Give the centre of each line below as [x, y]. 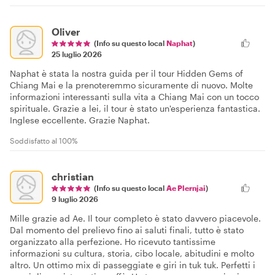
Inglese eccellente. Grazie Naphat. [80, 120]
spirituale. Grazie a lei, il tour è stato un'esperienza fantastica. [135, 108]
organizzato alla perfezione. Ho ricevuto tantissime [113, 241]
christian [73, 176]
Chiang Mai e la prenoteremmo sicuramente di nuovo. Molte [131, 85]
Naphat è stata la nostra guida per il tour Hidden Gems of [126, 73]
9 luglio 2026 [75, 199]
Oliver [66, 31]
